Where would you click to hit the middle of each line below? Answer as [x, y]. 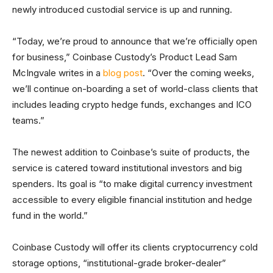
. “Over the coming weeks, [198, 73]
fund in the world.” [50, 216]
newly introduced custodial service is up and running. [122, 10]
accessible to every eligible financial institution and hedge [132, 200]
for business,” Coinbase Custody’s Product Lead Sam [125, 57]
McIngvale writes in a [58, 73]
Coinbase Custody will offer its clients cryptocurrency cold [135, 247]
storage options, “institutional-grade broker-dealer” [119, 263]
